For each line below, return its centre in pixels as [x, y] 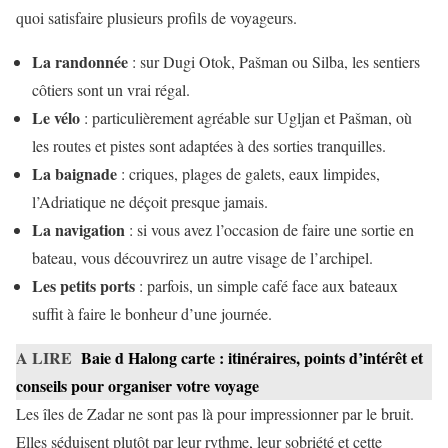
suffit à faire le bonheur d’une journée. [152, 313]
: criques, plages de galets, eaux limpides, [248, 173]
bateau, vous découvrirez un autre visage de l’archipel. [202, 257]
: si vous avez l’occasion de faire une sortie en [269, 229]
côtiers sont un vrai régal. [111, 89]
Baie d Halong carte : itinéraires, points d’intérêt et [252, 357]
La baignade [74, 173]
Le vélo [56, 117]
